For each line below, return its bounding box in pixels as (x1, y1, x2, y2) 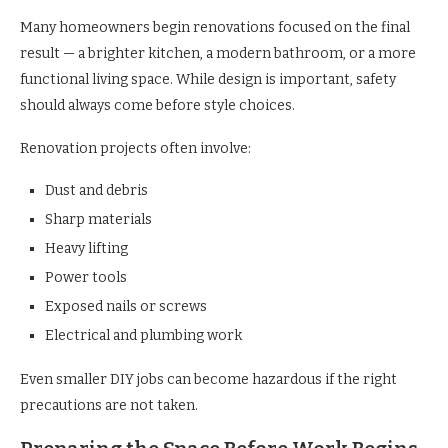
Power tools (45, 269, 127, 287)
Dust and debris (45, 182, 148, 200)
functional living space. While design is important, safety (20, 71, 396, 89)
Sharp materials (45, 211, 152, 229)
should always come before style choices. (20, 97, 295, 115)
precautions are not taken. (20, 397, 198, 415)
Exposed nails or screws (45, 298, 207, 316)
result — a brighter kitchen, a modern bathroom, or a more (20, 45, 416, 63)
